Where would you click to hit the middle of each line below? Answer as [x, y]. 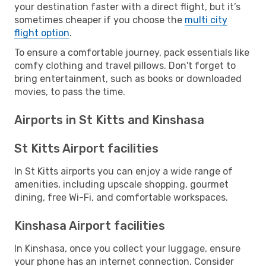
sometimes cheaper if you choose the [99, 20]
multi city [206, 20]
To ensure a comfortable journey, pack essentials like [132, 52]
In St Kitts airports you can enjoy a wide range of [123, 171]
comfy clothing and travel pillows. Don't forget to [125, 65]
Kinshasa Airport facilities [90, 225]
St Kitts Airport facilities [86, 148]
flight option [42, 33]
